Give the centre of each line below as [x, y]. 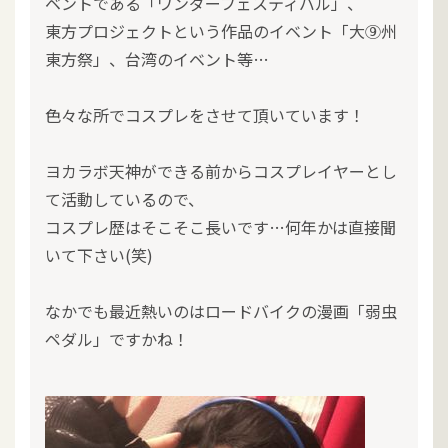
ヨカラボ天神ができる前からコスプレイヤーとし [221, 171]
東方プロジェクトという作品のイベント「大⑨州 [221, 31]
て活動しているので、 [124, 199]
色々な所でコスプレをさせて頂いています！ [205, 115]
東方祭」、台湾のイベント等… [157, 59]
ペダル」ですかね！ [117, 339]
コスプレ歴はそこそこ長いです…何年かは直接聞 [220, 227]
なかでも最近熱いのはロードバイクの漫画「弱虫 [221, 311]
